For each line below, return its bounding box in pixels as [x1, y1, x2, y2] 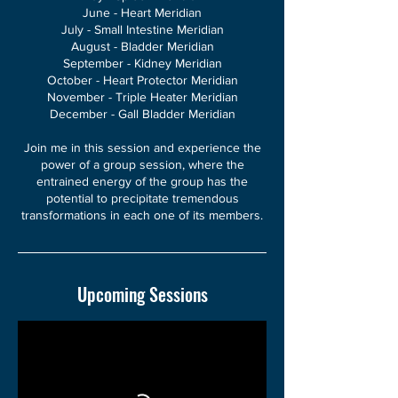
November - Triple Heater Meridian [46, 90, 238, 104]
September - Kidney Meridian [62, 56, 222, 70]
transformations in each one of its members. [21, 208, 263, 222]
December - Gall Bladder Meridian [49, 107, 235, 121]
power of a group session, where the [40, 157, 244, 171]
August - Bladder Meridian [70, 39, 214, 53]
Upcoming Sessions [76, 281, 208, 307]
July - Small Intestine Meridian [60, 22, 224, 36]
